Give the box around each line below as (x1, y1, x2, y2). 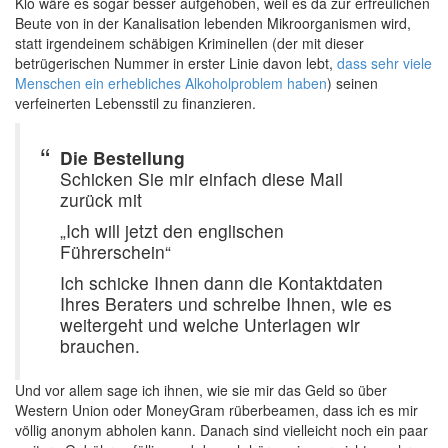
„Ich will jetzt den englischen (60, 218, 284, 243)
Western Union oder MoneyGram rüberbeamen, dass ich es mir (15, 400, 418, 420)
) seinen (327, 73, 378, 93)
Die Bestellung (60, 145, 185, 170)
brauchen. (60, 333, 140, 358)
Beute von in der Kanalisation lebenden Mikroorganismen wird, (15, 13, 411, 33)
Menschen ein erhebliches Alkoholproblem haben (15, 73, 327, 93)
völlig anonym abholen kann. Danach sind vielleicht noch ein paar (15, 420, 428, 440)
